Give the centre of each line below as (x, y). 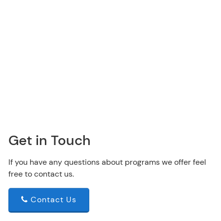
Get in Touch (50, 141)
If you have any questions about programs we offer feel (107, 162)
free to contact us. (41, 174)
